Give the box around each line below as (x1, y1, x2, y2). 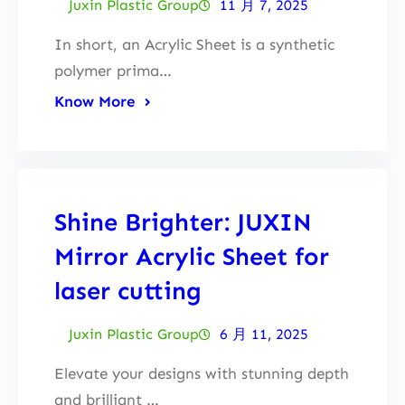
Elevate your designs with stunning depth (54, 363, 349, 382)
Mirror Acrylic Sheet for (54, 240, 329, 271)
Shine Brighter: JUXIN (54, 206, 312, 237)
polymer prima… (54, 61, 172, 80)
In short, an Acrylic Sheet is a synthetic (54, 34, 334, 53)
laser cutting (54, 275, 202, 306)
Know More (54, 91, 136, 110)
